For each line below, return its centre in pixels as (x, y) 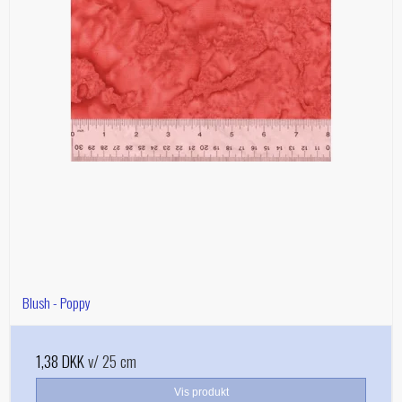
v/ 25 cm (110, 361)
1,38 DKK (60, 361)
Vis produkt (201, 393)
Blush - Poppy (57, 303)
